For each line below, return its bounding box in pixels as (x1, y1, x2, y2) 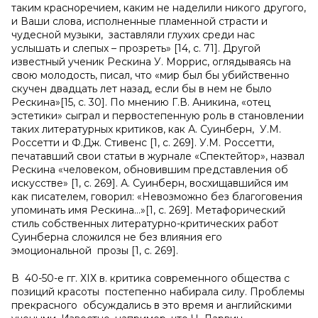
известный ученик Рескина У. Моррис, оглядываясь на (11, 55, 294, 68)
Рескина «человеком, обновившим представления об (11, 163, 288, 176)
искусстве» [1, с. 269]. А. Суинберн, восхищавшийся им (11, 177, 288, 190)
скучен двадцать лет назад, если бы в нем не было (11, 82, 272, 95)
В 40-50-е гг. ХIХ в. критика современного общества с (11, 272, 290, 285)
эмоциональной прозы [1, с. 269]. (11, 244, 178, 257)
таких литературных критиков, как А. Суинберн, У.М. (11, 123, 281, 136)
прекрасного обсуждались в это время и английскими (11, 299, 292, 312)
